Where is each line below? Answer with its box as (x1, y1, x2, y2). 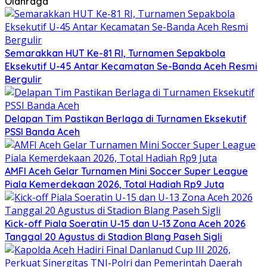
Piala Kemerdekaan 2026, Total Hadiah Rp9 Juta (5, 178, 224, 190)
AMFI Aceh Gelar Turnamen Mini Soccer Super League (5, 164, 248, 177)
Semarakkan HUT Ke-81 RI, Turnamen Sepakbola (5, 46, 225, 59)
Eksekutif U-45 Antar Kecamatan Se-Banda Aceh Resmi (5, 60, 257, 72)
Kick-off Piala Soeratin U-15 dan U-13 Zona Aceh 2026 (5, 217, 246, 229)
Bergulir (5, 73, 42, 85)
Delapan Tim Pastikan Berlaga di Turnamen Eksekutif (5, 112, 247, 125)
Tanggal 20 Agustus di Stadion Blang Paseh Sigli (5, 230, 222, 243)
